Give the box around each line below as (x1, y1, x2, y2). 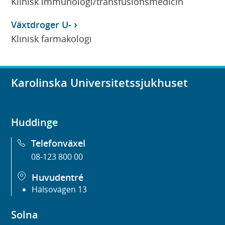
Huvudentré (32, 171, 84, 184)
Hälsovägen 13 (32, 184, 87, 195)
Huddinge (11, 116, 59, 130)
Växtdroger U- (11, 18, 72, 31)
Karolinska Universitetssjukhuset (11, 75, 188, 91)
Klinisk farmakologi (11, 32, 92, 45)
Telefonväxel (31, 137, 86, 150)
